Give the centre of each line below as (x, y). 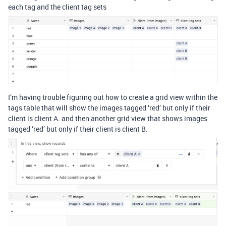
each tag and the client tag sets (57, 7)
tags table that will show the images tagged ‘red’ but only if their (109, 108)
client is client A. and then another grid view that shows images (108, 119)
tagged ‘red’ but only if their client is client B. (78, 129)
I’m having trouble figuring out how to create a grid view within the (113, 97)
